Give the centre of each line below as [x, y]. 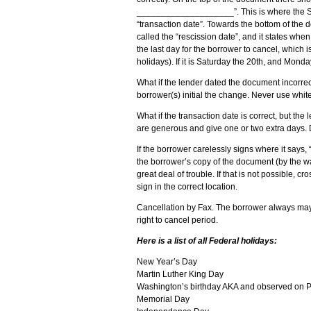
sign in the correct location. [187, 187]
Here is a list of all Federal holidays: [207, 241]
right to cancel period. [177, 220]
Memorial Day [163, 299]
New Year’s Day [167, 262]
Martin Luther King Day [180, 274]
